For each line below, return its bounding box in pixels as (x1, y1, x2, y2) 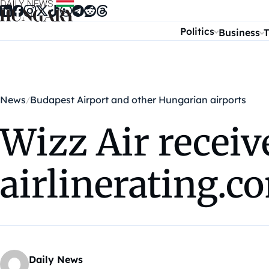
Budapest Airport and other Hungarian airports (30, 94, 246, 106)
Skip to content (9, 5, 72, 17)
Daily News (29, 253, 83, 265)
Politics (180, 25, 215, 37)
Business (218, 26, 260, 38)
